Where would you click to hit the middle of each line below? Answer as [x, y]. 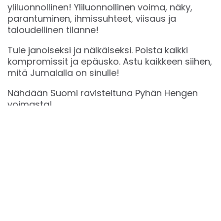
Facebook [54, 200]
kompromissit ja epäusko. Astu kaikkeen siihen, [110, 61]
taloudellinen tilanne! [53, 30]
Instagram [121, 200]
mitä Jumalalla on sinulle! [63, 73]
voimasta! [30, 104]
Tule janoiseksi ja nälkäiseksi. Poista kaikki [98, 50]
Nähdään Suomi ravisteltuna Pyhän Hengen [103, 93]
